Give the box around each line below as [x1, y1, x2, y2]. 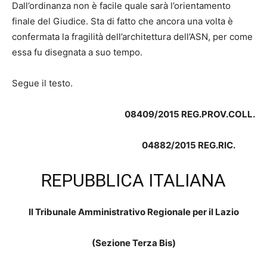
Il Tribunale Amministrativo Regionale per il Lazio [28, 206, 239, 218]
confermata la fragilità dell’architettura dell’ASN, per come [12, 31, 253, 42]
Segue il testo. [12, 77, 73, 89]
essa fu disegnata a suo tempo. [12, 46, 142, 58]
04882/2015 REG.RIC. [142, 139, 255, 151]
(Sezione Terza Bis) [91, 237, 176, 249]
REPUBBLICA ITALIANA [41, 170, 226, 191]
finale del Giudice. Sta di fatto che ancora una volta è [12, 15, 233, 27]
